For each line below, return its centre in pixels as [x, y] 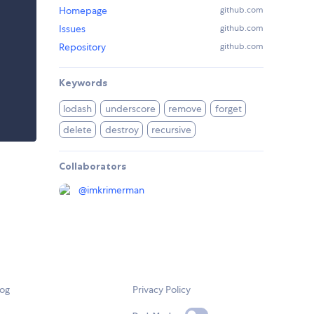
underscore [130, 109]
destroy [122, 130]
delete [78, 130]
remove [185, 109]
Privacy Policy [162, 290]
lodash [78, 109]
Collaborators [93, 166]
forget [228, 109]
